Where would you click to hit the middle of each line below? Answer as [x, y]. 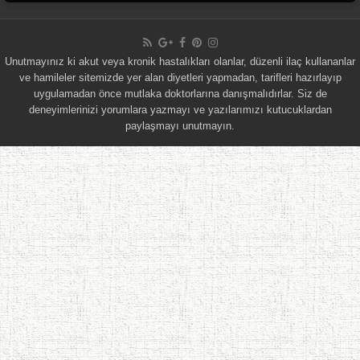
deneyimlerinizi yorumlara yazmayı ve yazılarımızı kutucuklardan [180, 110]
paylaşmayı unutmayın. [180, 126]
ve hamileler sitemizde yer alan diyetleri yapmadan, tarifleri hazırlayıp [180, 78]
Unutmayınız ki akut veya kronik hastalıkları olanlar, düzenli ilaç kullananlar [180, 62]
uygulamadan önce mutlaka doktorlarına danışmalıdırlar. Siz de [180, 94]
